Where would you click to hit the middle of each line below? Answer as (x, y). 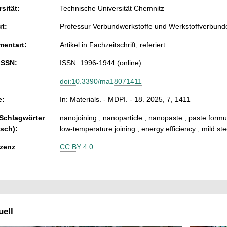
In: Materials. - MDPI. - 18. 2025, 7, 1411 (125, 100)
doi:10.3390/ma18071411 (101, 81)
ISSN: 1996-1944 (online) (101, 63)
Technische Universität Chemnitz (112, 8)
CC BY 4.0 (77, 147)
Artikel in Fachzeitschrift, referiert (112, 45)
